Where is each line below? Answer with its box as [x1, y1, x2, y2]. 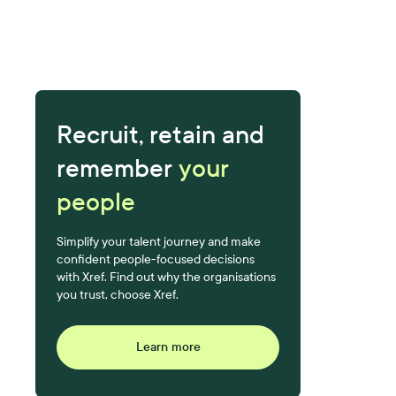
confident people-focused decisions [57, 252, 255, 267]
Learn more [135, 339, 201, 354]
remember [57, 154, 179, 183]
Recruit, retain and [57, 120, 265, 149]
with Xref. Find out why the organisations [57, 270, 277, 285]
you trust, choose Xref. [57, 287, 179, 302]
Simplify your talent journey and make [57, 234, 262, 249]
